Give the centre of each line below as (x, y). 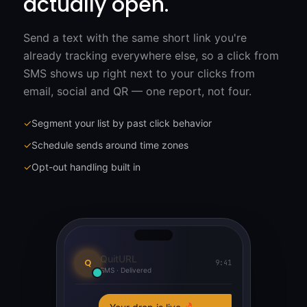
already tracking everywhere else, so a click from (151, 55)
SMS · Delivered (126, 270)
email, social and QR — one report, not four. (137, 91)
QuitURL (119, 258)
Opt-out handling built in (86, 167)
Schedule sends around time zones (110, 145)
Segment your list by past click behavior (122, 123)
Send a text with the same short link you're (135, 37)
